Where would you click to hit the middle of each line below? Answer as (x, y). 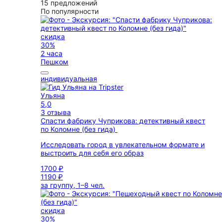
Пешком (55, 62)
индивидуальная (69, 79)
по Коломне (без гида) (79, 129)
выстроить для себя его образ (92, 153)
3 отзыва (56, 112)
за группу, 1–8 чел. (73, 185)
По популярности (70, 11)
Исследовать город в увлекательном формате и (123, 144)
